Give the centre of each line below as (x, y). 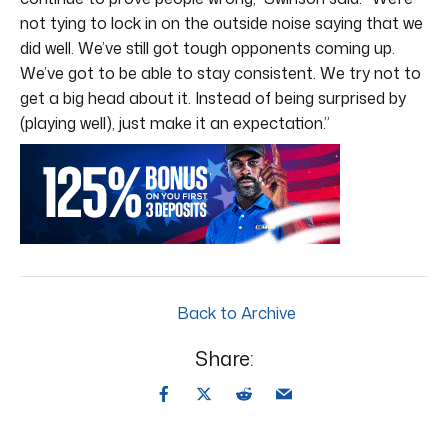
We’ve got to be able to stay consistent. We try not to (220, 72)
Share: (224, 357)
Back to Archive (234, 312)
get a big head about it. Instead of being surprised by (213, 97)
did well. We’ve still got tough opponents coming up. (207, 47)
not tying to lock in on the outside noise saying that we (221, 22)
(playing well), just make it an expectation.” (175, 122)
